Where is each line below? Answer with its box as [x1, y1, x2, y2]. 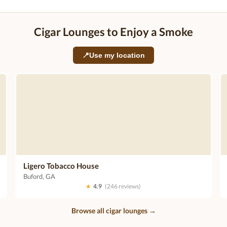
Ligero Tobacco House [23, 161, 99, 170]
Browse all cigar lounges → [71, 206, 156, 215]
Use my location [89, 51, 145, 59]
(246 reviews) [105, 182, 141, 190]
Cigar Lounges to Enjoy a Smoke [34, 25, 193, 39]
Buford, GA [23, 172, 56, 180]
